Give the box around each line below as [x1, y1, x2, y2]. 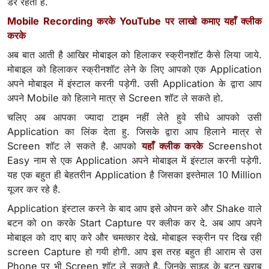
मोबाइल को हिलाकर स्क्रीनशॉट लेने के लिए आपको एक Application [7, 63, 262, 76]
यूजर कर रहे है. [7, 183, 61, 196]
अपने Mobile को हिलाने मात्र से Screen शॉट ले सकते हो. [7, 92, 223, 104]
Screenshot [203, 140, 262, 153]
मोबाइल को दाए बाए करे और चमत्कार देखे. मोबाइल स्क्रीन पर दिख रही [7, 231, 262, 244]
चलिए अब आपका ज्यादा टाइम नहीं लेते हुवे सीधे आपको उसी [7, 111, 262, 124]
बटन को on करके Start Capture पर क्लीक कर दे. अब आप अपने [7, 217, 262, 229]
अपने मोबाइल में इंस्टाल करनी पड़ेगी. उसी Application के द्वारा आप [7, 77, 262, 90]
